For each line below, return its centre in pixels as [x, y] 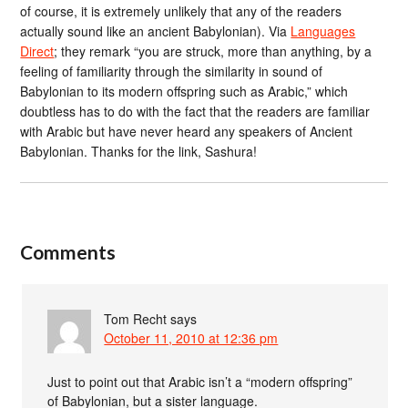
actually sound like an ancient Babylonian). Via [156, 31]
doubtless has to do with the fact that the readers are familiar [195, 111]
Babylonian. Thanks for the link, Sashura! [139, 151]
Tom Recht [136, 318]
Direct [37, 51]
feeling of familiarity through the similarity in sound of [172, 71]
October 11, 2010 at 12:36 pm [191, 337]
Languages [323, 31]
